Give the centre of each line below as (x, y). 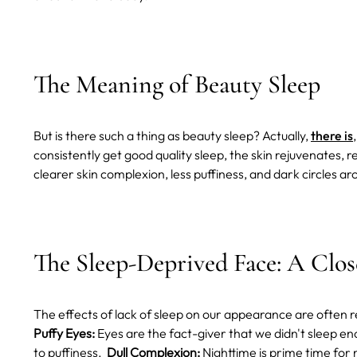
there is (332, 136)
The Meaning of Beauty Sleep (177, 84)
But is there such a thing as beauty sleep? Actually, (172, 136)
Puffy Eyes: (64, 333)
